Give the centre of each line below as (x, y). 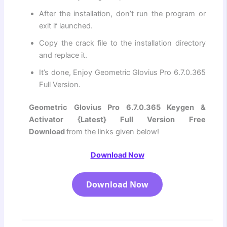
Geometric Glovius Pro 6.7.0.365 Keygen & (117, 108)
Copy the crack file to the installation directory (122, 43)
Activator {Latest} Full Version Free (117, 120)
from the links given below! (113, 132)
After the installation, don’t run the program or (122, 13)
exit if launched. (66, 26)
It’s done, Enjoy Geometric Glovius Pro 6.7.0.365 (122, 72)
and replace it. (63, 55)
